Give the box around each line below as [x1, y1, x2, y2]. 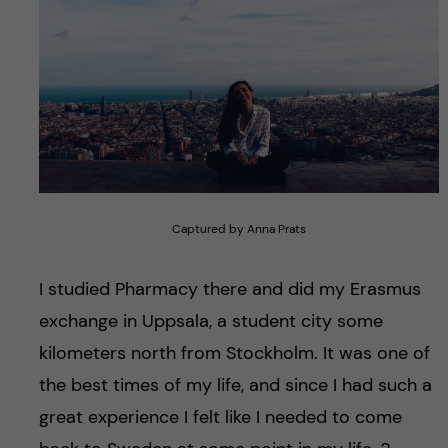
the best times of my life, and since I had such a [38, 373, 432, 398]
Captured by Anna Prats [171, 221, 306, 238]
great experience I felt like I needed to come [38, 405, 402, 430]
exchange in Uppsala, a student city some [38, 309, 383, 334]
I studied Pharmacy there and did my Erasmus [38, 277, 421, 302]
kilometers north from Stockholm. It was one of [38, 341, 430, 366]
